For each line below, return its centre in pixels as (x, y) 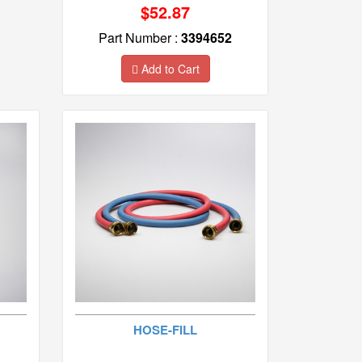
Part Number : (140, 37)
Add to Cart (168, 68)
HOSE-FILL (166, 330)
